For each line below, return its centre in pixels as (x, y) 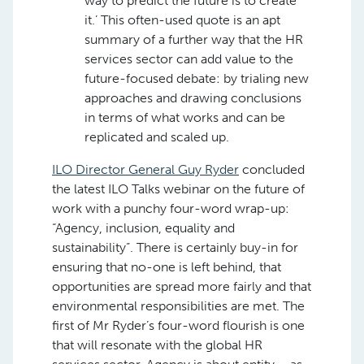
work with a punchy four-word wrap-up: (171, 208)
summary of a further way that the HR (194, 39)
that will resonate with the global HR (157, 345)
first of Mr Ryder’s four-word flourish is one (178, 325)
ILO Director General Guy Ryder (145, 169)
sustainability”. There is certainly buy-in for (175, 247)
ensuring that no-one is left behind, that (167, 267)
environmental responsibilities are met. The (178, 306)
